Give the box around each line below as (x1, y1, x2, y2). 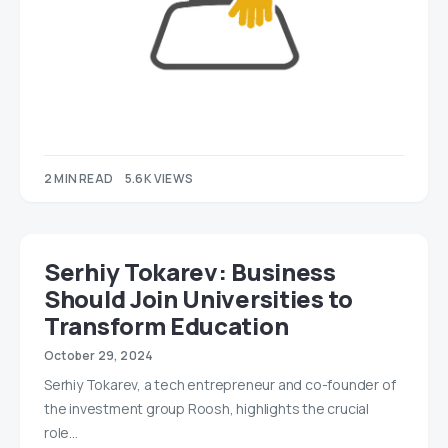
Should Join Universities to (44, 282, 353, 316)
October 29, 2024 (44, 347, 154, 365)
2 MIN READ (44, 170, 113, 188)
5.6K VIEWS (125, 170, 193, 188)
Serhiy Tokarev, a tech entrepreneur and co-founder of (44, 375, 396, 395)
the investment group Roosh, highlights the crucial (44, 399, 369, 419)
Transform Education (44, 309, 289, 343)
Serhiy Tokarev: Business (44, 255, 336, 289)
